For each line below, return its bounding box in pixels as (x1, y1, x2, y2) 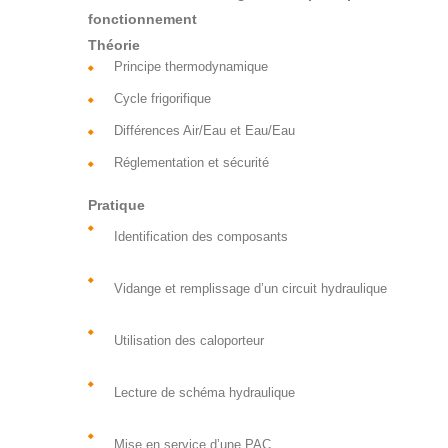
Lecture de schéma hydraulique (113, 385, 295, 401)
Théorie (87, 37, 140, 54)
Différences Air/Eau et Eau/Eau (113, 123, 295, 139)
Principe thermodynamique (113, 59, 268, 75)
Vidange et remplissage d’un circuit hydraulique (113, 281, 387, 297)
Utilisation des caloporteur (113, 333, 264, 349)
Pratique (87, 197, 145, 214)
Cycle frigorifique (113, 91, 211, 107)
